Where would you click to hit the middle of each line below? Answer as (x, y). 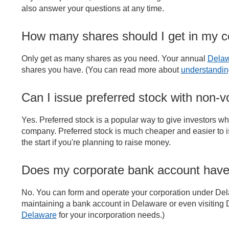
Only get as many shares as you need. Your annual (114, 58)
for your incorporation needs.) (110, 215)
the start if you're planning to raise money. (96, 142)
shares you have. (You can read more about (101, 70)
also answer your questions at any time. (94, 8)
